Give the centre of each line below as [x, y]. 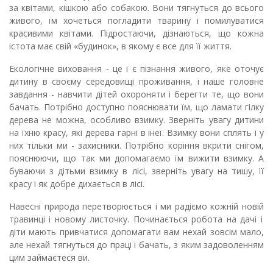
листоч [102, 219]
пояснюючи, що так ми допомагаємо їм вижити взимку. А [136, 158]
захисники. [100, 146]
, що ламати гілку [227, 107]
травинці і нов [40, 219]
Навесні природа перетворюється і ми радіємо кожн [121, 207]
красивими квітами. [51, 34]
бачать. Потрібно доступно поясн [81, 107]
